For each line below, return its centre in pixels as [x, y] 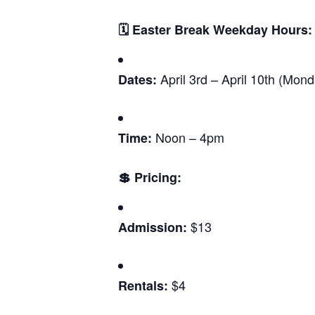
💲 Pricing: [150, 177]
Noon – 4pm [188, 137]
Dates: [137, 79]
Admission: [153, 227]
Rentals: [143, 285]
